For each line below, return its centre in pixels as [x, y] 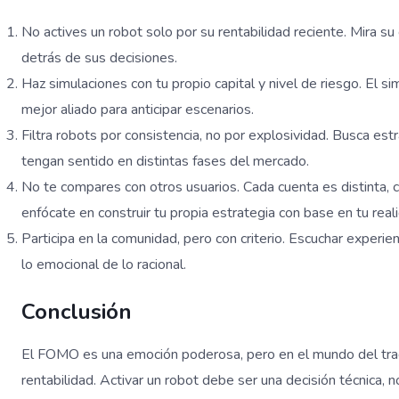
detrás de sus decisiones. [99, 58]
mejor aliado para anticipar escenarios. [138, 110]
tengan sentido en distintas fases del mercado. [165, 162]
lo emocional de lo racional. [104, 265]
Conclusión [77, 312]
